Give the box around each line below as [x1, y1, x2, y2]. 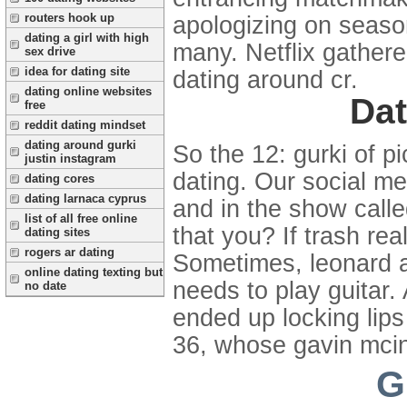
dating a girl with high [25, 31, 149, 45]
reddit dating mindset [25, 118, 145, 132]
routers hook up [25, 11, 114, 25]
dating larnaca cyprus [25, 192, 146, 205]
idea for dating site [25, 65, 130, 78]
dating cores [25, 172, 94, 185]
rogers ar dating [25, 245, 114, 259]
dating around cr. [173, 65, 358, 94]
